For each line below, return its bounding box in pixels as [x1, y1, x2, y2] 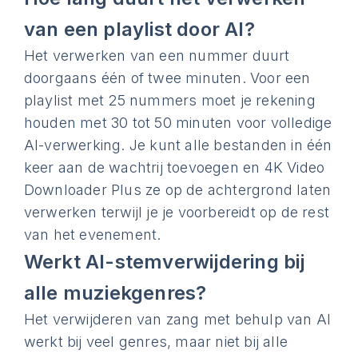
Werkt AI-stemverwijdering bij [23, 250, 305, 273]
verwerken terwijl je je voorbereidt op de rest [23, 204, 330, 221]
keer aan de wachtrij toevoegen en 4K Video [23, 159, 325, 176]
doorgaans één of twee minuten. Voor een [23, 70, 311, 86]
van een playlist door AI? [23, 18, 255, 41]
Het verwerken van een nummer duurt [23, 47, 290, 64]
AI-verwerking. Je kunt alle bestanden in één [23, 137, 332, 153]
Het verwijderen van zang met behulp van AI [23, 311, 332, 328]
